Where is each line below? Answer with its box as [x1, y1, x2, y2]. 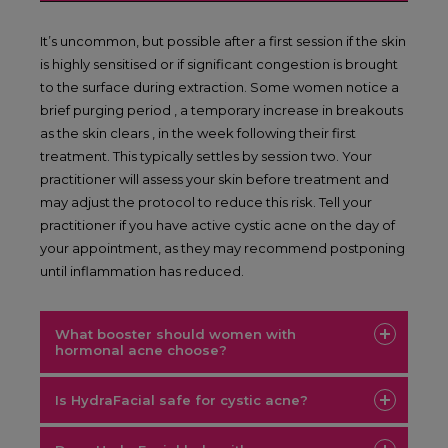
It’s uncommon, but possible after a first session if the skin [40, 33, 406, 50]
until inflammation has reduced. [40, 263, 244, 280]
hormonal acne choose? [54, 342, 227, 359]
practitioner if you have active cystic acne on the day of [40, 217, 395, 234]
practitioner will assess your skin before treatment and [40, 171, 389, 188]
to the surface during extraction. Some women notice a [40, 79, 399, 96]
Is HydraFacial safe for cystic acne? [54, 392, 308, 409]
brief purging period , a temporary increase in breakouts [40, 102, 403, 119]
